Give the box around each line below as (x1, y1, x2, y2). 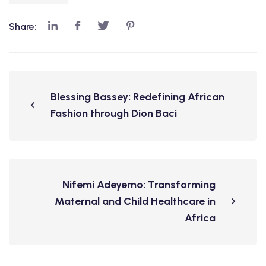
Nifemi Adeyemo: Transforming (62, 178, 216, 191)
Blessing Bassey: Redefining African (50, 90, 224, 103)
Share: (9, 20, 39, 32)
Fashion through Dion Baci (50, 106, 177, 120)
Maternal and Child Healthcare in (55, 194, 216, 208)
